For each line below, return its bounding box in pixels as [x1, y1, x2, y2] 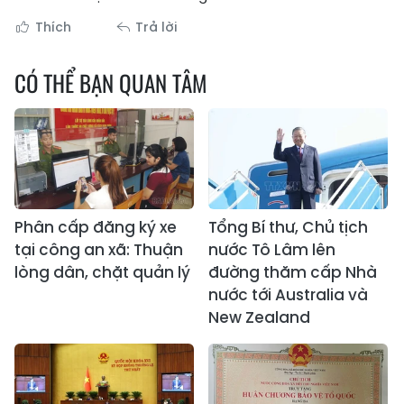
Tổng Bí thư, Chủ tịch [208, 216, 368, 239]
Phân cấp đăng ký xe [14, 216, 177, 239]
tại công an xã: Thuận [14, 239, 183, 262]
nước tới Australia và [208, 284, 368, 307]
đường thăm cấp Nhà [208, 262, 377, 284]
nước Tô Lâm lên [208, 239, 335, 262]
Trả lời [135, 18, 178, 37]
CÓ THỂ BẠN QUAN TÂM [14, 66, 207, 100]
